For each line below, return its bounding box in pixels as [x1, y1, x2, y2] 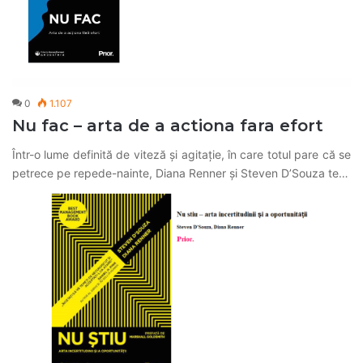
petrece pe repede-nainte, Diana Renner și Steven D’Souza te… [12, 166, 348, 181]
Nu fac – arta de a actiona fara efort [12, 116, 323, 136]
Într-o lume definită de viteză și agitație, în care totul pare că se [12, 147, 351, 162]
